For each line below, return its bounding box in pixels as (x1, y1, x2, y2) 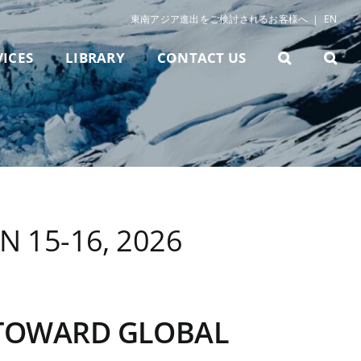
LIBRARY (65, 48, 125, 67)
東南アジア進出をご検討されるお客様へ (130, 12, 309, 26)
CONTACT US (156, 48, 247, 67)
